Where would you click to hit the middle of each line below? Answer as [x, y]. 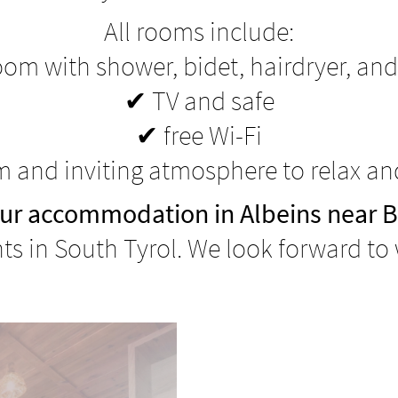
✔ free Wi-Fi [199, 135]
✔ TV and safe [199, 101]
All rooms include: [199, 32]
